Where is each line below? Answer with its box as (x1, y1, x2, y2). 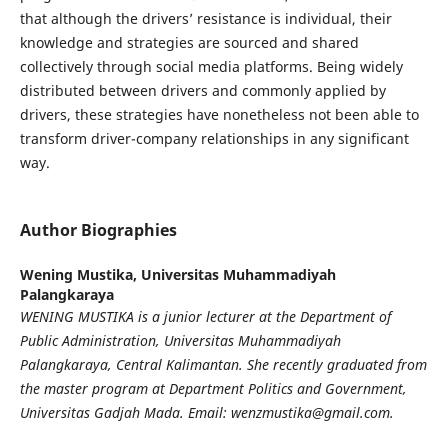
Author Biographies (19, 219, 177, 242)
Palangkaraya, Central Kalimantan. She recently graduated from (19, 355, 427, 375)
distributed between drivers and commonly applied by (19, 81, 386, 100)
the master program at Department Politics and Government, (19, 379, 407, 399)
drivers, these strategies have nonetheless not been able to (19, 105, 419, 124)
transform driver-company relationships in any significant (19, 129, 409, 148)
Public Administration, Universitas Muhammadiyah (19, 331, 341, 351)
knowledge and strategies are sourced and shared (19, 33, 359, 52)
